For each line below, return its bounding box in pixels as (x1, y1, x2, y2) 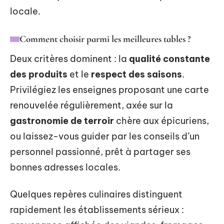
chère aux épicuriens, (114, 115, 209, 127)
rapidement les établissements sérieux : (10, 203, 184, 215)
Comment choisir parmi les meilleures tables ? (19, 33, 190, 45)
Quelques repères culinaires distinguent (10, 188, 182, 200)
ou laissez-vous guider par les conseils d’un (10, 130, 199, 142)
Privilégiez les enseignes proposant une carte (10, 84, 209, 96)
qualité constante (129, 53, 210, 65)
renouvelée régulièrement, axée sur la (10, 99, 173, 111)
